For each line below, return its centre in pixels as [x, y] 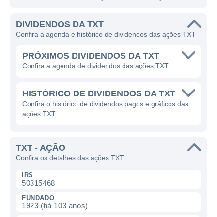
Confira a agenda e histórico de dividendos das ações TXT [106, 34]
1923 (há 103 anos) [55, 206]
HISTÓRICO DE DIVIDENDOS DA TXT [99, 93]
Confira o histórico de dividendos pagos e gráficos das [105, 104]
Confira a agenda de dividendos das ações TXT [95, 66]
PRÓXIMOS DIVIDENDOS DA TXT [91, 56]
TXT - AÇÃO [41, 148]
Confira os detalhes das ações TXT [70, 158]
